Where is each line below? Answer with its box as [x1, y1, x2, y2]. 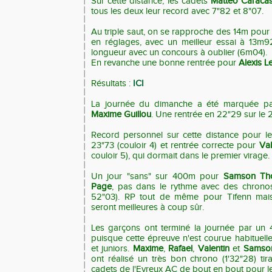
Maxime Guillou [91, 109, 151, 120]
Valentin [198, 243, 229, 254]
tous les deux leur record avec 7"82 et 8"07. [91, 6, 263, 16]
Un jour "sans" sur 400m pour [91, 171, 223, 182]
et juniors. [91, 243, 133, 254]
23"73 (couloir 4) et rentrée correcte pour [91, 140, 259, 151]
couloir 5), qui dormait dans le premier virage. [91, 151, 270, 161]
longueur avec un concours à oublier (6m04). [91, 47, 267, 58]
